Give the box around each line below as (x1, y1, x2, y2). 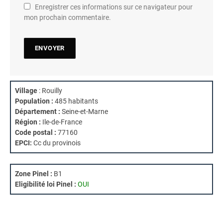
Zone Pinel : (15, 170, 52, 178)
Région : (15, 118, 41, 126)
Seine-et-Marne (60, 108, 108, 116)
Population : (15, 97, 53, 106)
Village (15, 87, 37, 95)
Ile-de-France (41, 118, 82, 126)
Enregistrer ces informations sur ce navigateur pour (35, 3, 193, 11)
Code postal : (15, 128, 56, 137)
